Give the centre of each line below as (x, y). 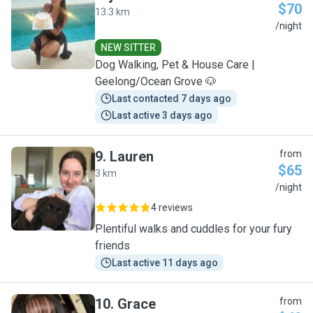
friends (112, 246)
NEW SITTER (128, 48)
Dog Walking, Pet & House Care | (175, 65)
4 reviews (172, 208)
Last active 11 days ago (165, 263)
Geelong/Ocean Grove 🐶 (156, 81)
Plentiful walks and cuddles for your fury (194, 229)
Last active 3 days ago (162, 115)
